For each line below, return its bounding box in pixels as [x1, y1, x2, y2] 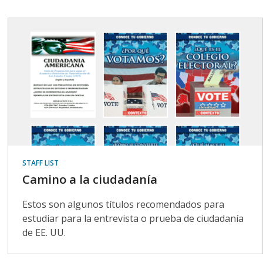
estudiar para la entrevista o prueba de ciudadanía [22, 211, 244, 225]
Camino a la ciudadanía [22, 171, 158, 187]
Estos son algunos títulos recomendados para [22, 197, 225, 211]
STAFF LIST [22, 157, 59, 168]
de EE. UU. [22, 225, 66, 239]
